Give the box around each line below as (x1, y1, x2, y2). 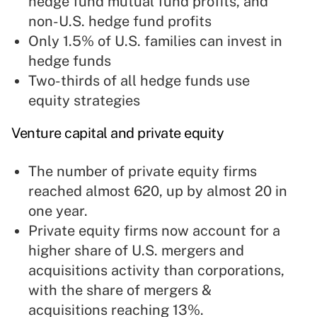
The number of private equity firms (28, 163, 257, 180)
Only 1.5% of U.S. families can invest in (28, 33, 282, 50)
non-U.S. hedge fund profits (28, 13, 212, 30)
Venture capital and (11, 125, 137, 142)
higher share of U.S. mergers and (28, 242, 244, 260)
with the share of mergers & (28, 282, 212, 299)
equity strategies (28, 92, 140, 110)
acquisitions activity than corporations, (28, 262, 284, 279)
